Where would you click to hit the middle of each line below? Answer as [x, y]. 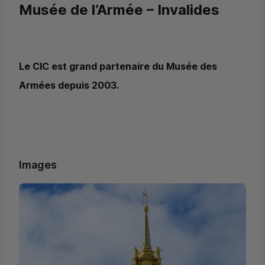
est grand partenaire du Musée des [133, 67]
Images [38, 165]
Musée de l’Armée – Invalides [119, 10]
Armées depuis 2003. [69, 85]
